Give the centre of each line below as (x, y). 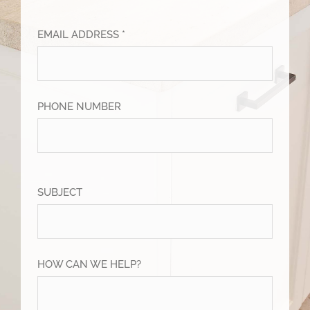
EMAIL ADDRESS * (82, 34)
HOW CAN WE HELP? (90, 264)
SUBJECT (60, 192)
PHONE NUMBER (80, 106)
